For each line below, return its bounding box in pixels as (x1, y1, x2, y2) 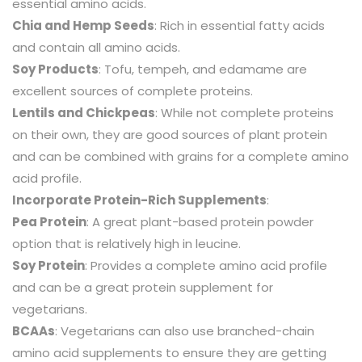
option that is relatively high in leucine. (12, 234, 241, 252)
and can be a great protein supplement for (12, 278, 273, 296)
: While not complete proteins (155, 103, 334, 121)
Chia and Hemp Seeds (12, 16, 154, 34)
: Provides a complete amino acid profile (85, 256, 327, 274)
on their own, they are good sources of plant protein (12, 125, 327, 143)
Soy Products (12, 60, 99, 78)
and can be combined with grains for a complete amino (12, 147, 349, 165)
